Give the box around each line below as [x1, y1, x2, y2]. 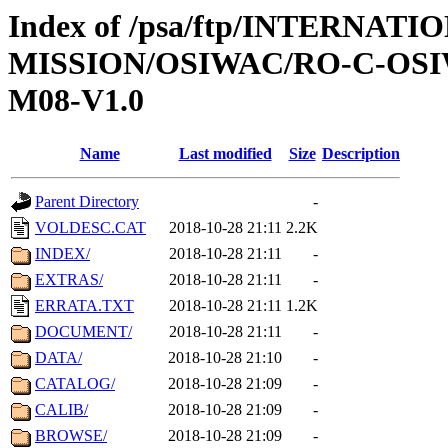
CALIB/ [35, 401, 88, 419]
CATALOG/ [35, 375, 115, 393]
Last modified [178, 145, 272, 163]
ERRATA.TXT [35, 297, 134, 315]
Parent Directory [35, 193, 139, 211]
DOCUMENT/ [35, 323, 132, 341]
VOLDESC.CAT [35, 219, 146, 237]
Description [322, 145, 400, 163]
